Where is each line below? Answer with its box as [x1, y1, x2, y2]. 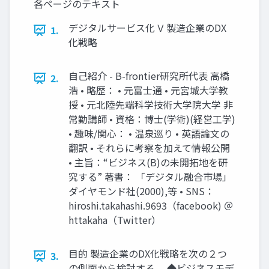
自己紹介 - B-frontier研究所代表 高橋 [68, 68, 229, 83]
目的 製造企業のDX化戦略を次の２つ [68, 246, 227, 261]
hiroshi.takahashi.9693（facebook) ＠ [68, 198, 234, 213]
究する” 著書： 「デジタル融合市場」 [68, 169, 232, 184]
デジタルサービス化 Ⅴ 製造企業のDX [68, 20, 226, 35]
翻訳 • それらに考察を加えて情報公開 [68, 141, 230, 156]
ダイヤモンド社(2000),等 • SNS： [68, 184, 214, 199]
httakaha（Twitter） [68, 213, 161, 228]
